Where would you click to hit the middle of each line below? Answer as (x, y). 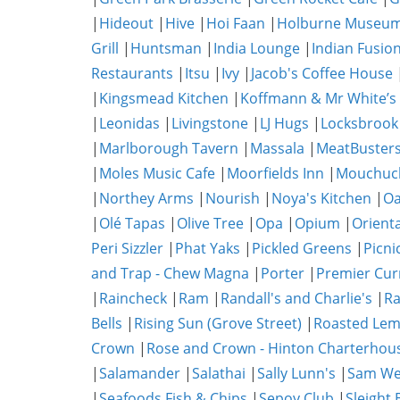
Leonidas (129, 123)
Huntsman (166, 48)
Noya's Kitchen (321, 198)
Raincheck (133, 298)
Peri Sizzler (127, 248)
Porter (283, 273)
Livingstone (210, 123)
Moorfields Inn (275, 173)
